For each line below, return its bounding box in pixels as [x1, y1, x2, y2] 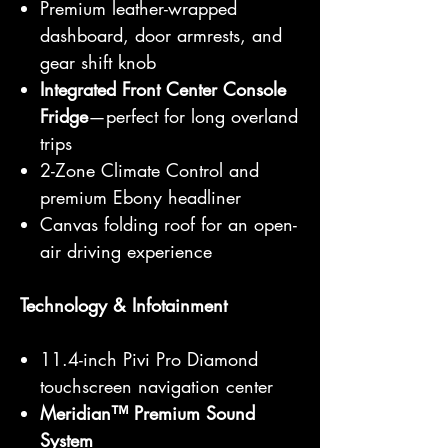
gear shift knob [40, 50, 156, 74]
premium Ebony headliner [40, 185, 241, 209]
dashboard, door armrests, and [40, 23, 282, 47]
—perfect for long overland [88, 104, 298, 128]
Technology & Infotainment [20, 293, 227, 317]
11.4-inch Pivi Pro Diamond [40, 347, 258, 371]
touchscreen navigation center [40, 374, 273, 398]
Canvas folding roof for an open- [40, 212, 297, 236]
